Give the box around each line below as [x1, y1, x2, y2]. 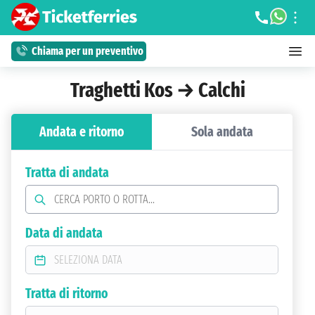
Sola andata [191, 124, 253, 140]
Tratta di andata [25, 165, 109, 181]
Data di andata [25, 225, 103, 241]
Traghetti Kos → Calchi [70, 78, 245, 103]
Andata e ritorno [39, 124, 124, 140]
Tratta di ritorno [25, 285, 108, 302]
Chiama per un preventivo [32, 44, 143, 58]
